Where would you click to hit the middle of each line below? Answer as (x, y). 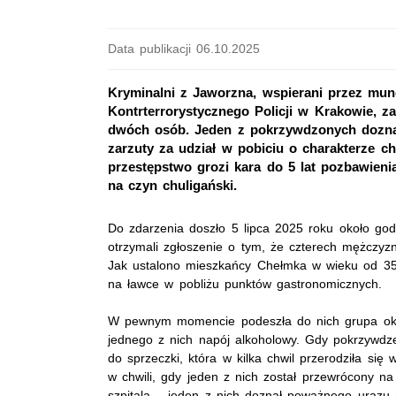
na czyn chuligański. (173, 186)
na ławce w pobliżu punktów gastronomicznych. (245, 284)
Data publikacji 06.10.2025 (184, 49)
